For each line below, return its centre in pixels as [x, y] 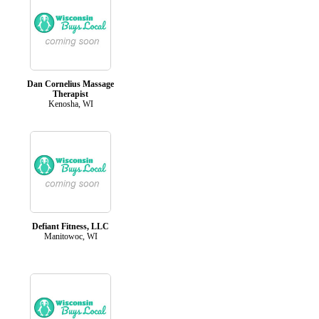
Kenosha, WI [70, 104]
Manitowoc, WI [70, 236]
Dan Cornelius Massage [70, 84]
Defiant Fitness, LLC [70, 226]
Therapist [70, 94]
